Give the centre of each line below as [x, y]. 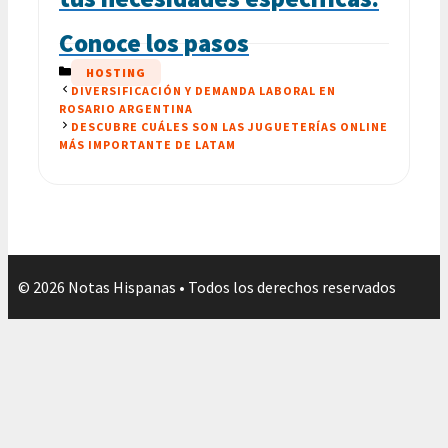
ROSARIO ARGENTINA [126, 108]
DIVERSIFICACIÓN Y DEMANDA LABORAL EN [203, 90]
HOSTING [116, 72]
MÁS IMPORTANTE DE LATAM [147, 144]
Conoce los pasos [154, 42]
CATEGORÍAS [110, 71]
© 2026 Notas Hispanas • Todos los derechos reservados [207, 286]
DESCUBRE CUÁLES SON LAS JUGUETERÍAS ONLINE [229, 126]
